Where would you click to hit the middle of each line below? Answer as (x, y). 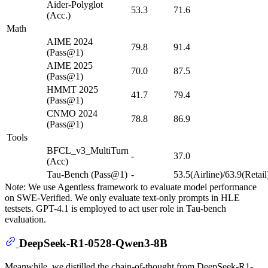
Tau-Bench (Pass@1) (87, 174)
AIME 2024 (70, 41)
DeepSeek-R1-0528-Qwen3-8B (93, 243)
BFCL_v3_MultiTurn (88, 150)
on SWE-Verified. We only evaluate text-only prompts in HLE (122, 197)
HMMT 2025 (72, 89)
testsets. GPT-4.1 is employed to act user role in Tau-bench (115, 208)
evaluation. (25, 219)
